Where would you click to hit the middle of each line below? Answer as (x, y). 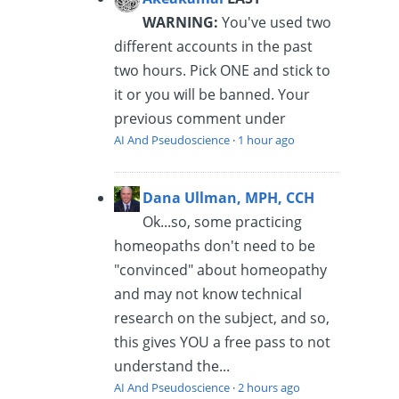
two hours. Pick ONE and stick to (223, 70)
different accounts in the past (214, 46)
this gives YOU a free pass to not (223, 342)
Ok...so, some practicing (223, 221)
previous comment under (200, 118)
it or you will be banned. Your (212, 94)
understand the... (172, 366)
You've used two (275, 22)
